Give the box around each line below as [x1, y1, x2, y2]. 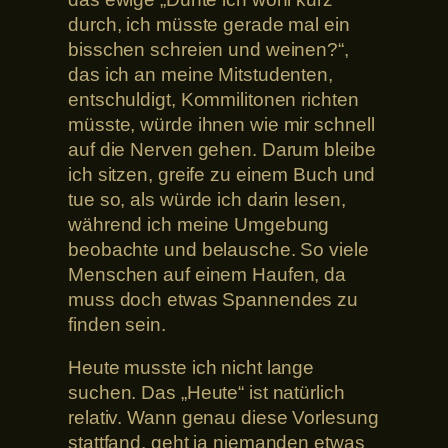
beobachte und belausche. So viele [68, 238, 369, 260]
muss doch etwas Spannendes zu [68, 288, 359, 310]
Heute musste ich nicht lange [68, 357, 315, 379]
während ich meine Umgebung [68, 213, 330, 235]
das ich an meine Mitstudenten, [68, 63, 333, 85]
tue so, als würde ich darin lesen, [68, 188, 346, 210]
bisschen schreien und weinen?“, [68, 38, 349, 60]
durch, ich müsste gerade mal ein [68, 13, 350, 35]
